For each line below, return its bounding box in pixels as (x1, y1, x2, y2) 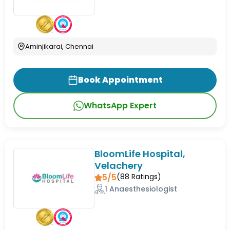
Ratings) (129, 171, 162, 182)
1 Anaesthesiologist (105, 183, 178, 194)
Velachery (94, 159, 143, 172)
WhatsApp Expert (84, 99, 157, 111)
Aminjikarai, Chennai (25, 41, 93, 51)
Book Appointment (78, 73, 163, 86)
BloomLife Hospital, (94, 147, 186, 160)
